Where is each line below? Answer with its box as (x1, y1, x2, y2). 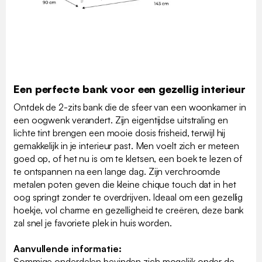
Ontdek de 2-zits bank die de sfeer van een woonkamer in (13, 101, 246, 113)
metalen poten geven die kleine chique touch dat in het (13, 178, 236, 190)
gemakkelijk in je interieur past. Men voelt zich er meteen (13, 139, 240, 151)
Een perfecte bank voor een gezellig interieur (13, 82, 246, 95)
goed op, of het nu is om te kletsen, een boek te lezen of (13, 152, 243, 164)
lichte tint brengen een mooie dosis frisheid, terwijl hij (13, 126, 226, 139)
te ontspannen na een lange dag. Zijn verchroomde (13, 165, 221, 177)
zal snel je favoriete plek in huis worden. (13, 216, 172, 229)
